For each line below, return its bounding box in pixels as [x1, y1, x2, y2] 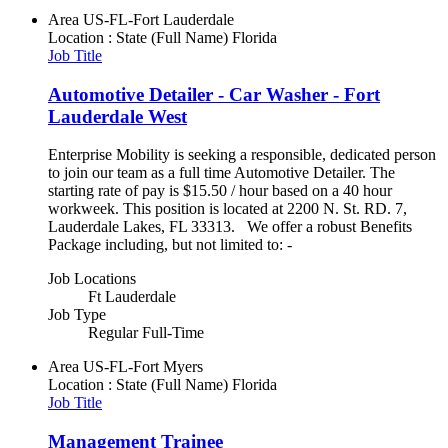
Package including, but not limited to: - [48, 236, 292, 254]
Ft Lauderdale [88, 288, 176, 306]
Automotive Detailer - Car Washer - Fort [48, 83, 380, 105]
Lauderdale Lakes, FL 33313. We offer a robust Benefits [48, 218, 412, 236]
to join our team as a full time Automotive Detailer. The [48, 164, 395, 182]
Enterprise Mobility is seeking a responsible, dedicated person [48, 146, 436, 164]
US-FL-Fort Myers [83, 358, 203, 376]
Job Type [48, 306, 106, 324]
